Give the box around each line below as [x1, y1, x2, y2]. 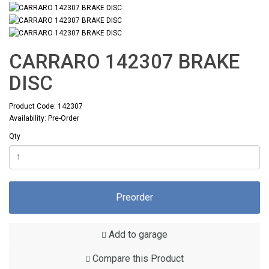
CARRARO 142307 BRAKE [9, 49, 240, 73]
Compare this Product [90, 252, 184, 264]
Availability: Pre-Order [9, 113, 79, 122]
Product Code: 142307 [9, 101, 83, 110]
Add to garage [106, 228, 168, 240]
